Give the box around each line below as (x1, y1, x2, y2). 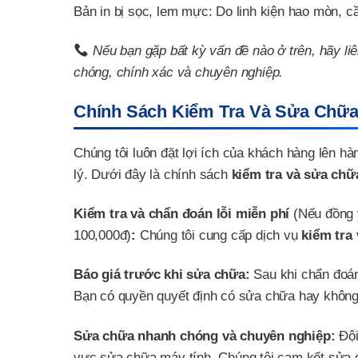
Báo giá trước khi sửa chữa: (74, 267, 250, 283)
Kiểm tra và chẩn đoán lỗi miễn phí (74, 206, 293, 222)
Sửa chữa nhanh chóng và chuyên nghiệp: (74, 328, 336, 344)
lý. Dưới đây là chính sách (74, 167, 232, 183)
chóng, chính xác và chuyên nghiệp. (74, 65, 284, 81)
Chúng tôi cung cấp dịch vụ (136, 228, 302, 244)
